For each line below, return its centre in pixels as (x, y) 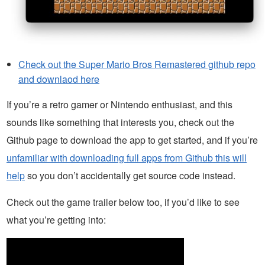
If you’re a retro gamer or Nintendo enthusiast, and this (119, 104)
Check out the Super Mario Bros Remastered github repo (137, 64)
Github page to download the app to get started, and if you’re (132, 140)
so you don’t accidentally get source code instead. (130, 175)
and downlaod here (59, 79)
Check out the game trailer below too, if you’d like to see (123, 202)
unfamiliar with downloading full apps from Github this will (127, 157)
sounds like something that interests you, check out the (120, 122)
